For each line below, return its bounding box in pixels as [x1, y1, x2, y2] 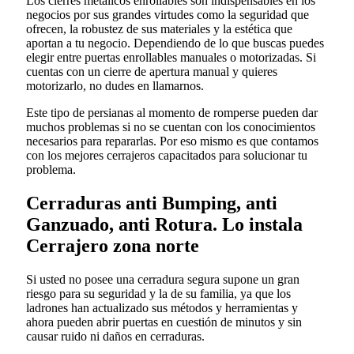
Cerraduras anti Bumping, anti [26, 193, 277, 214]
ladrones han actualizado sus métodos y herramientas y [26, 301, 298, 314]
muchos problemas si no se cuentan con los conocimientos [26, 120, 315, 134]
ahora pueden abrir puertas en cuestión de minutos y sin [26, 315, 302, 329]
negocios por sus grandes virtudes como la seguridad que [26, 8, 309, 22]
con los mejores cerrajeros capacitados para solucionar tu [26, 149, 307, 163]
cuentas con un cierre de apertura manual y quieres [26, 65, 277, 79]
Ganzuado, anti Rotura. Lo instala [26, 214, 303, 235]
